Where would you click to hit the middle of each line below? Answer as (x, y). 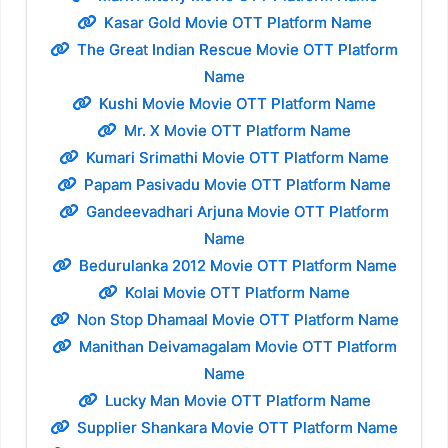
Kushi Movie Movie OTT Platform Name (237, 104)
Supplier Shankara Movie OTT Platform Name (237, 428)
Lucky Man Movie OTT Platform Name (237, 401)
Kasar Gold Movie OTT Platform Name (237, 23)
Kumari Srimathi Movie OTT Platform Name (237, 158)
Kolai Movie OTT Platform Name (237, 293)
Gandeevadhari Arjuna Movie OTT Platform (237, 212)
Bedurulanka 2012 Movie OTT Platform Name (237, 266)
